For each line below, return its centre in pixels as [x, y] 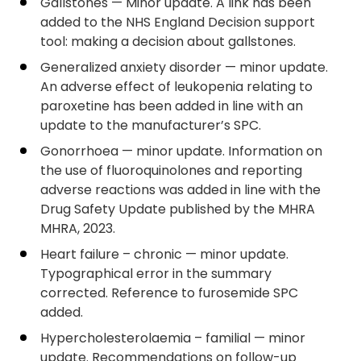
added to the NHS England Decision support [178, 22]
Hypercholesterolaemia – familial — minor [173, 338]
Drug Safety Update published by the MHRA [178, 209]
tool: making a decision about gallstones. [168, 41]
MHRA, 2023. [78, 228]
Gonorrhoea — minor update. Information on [181, 151]
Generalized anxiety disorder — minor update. [184, 67]
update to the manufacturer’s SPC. [151, 125]
